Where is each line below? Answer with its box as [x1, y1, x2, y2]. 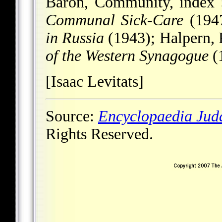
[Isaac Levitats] [46, 73, 144, 91]
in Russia [46, 29, 105, 47]
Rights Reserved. [46, 125, 153, 143]
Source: [46, 108, 98, 125]
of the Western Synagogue [46, 47, 209, 65]
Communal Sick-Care [46, 11, 184, 29]
